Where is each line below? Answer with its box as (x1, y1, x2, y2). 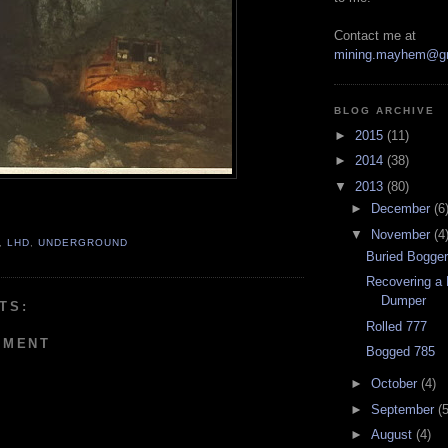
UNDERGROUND (38, 236, 129, 248)
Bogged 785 (366, 344, 436, 360)
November (370, 226, 434, 242)
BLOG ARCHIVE (334, 105, 436, 117)
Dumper (381, 293, 427, 309)
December (370, 201, 434, 217)
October (370, 376, 421, 392)
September (370, 401, 438, 417)
